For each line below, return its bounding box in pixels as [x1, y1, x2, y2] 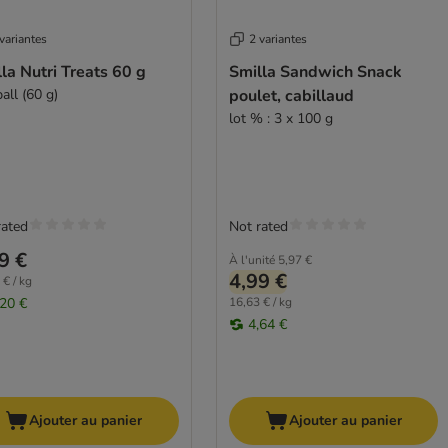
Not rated [228, 217, 288, 237]
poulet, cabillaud [228, 85, 354, 108]
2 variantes [248, 31, 307, 48]
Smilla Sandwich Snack [228, 61, 402, 84]
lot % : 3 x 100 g [228, 109, 333, 129]
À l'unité [228, 252, 275, 269]
